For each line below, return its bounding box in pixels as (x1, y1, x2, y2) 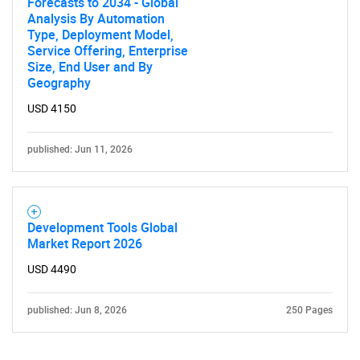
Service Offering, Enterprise (27, 42, 188, 59)
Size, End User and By (27, 58, 153, 76)
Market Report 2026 (27, 235, 142, 252)
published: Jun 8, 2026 (27, 305, 127, 316)
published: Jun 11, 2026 (27, 144, 133, 155)
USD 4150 (27, 102, 76, 115)
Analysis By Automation (27, 10, 165, 27)
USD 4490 (27, 263, 76, 276)
